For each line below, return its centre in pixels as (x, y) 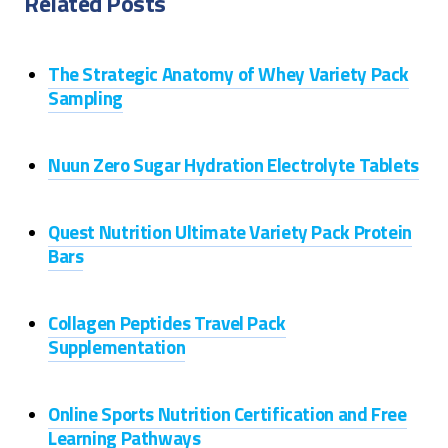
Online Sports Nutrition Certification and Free (227, 413)
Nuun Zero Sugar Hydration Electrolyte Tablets (233, 164)
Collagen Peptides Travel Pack (167, 322)
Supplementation (117, 346)
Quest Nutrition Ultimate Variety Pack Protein (230, 231)
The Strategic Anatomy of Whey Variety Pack (229, 73)
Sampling (85, 97)
